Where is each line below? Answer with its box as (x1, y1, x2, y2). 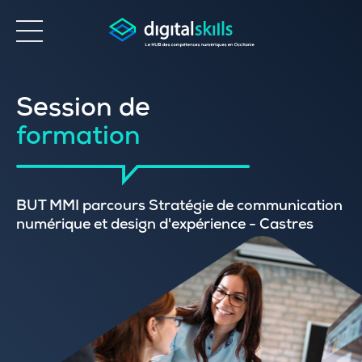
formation (16, 126, 141, 152)
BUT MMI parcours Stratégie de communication (16, 200, 343, 214)
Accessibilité (56, 90, 113, 106)
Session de (16, 98, 150, 124)
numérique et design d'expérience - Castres (16, 218, 314, 233)
